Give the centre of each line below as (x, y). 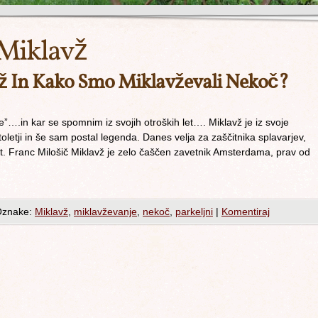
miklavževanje (105, 212)
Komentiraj (246, 212)
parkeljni (194, 212)
